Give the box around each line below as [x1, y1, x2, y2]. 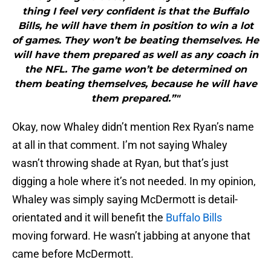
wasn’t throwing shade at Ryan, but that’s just [12, 157, 229, 170]
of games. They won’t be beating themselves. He [12, 34, 259, 47]
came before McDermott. [12, 247, 134, 261]
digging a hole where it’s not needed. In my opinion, [12, 175, 256, 188]
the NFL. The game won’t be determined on [24, 64, 247, 76]
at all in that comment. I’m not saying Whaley [12, 139, 227, 152]
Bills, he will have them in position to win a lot [18, 20, 253, 32]
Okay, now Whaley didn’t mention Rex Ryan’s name [12, 120, 254, 134]
